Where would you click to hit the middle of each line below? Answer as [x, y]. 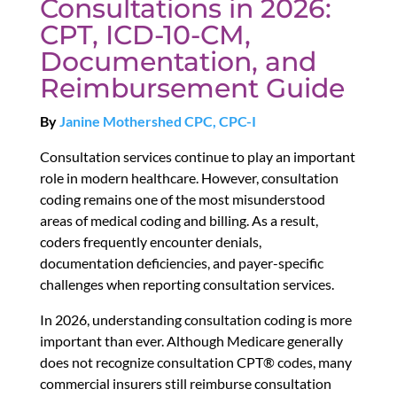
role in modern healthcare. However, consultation [189, 178]
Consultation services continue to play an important [197, 157]
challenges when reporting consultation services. [187, 284]
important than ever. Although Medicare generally [191, 341]
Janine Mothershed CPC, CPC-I [157, 121]
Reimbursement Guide [192, 89]
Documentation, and [178, 62]
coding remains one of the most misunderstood [182, 199]
